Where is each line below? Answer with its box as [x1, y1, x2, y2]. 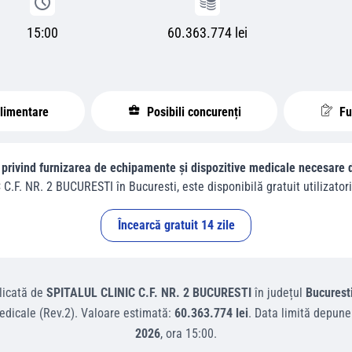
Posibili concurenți [143, 104, 241, 119]
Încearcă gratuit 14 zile [117, 218, 235, 233]
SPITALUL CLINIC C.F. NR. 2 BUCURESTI [46, 285, 251, 300]
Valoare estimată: [80, 306, 174, 321]
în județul [251, 285, 306, 300]
